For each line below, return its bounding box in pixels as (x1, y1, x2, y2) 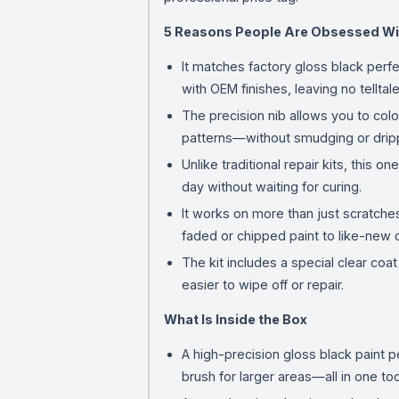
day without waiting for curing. (181, 178, 362, 194)
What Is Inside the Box (163, 311, 307, 327)
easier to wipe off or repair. (181, 276, 344, 292)
